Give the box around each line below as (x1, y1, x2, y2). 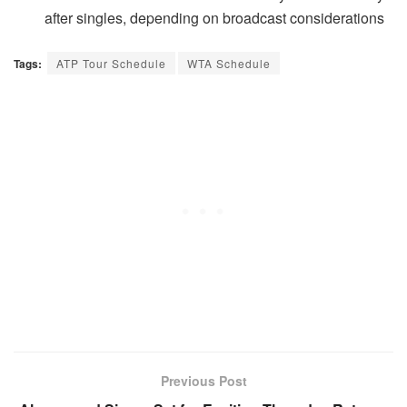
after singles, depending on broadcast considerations (45, 6, 385, 28)
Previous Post (160, 371, 247, 390)
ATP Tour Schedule (56, 55, 166, 71)
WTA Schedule (187, 55, 271, 71)
